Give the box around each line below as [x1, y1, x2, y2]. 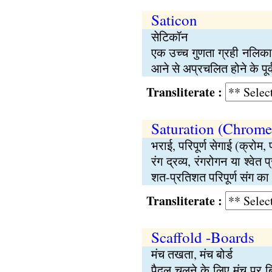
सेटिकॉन [151, 29, 188, 45]
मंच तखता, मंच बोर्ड [151, 246, 233, 262]
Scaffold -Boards [151, 227, 254, 247]
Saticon [151, 10, 197, 30]
